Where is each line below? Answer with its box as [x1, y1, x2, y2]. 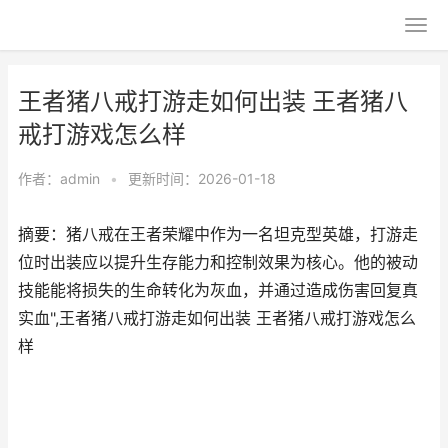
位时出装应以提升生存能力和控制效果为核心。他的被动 [18, 253, 418, 272]
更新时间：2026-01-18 [128, 170, 276, 187]
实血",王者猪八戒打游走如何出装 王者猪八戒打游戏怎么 [18, 309, 416, 328]
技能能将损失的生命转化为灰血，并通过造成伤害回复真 [18, 281, 418, 300]
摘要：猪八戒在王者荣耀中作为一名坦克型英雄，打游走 [18, 225, 418, 244]
